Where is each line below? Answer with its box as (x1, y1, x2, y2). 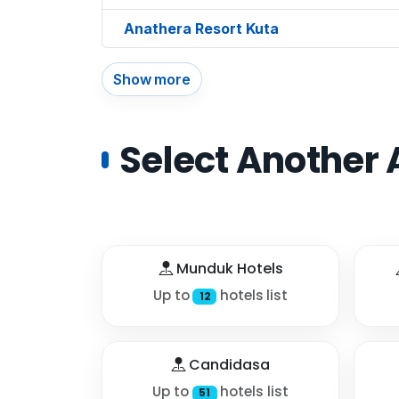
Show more (113, 69, 191, 88)
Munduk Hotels (172, 257, 283, 279)
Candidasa (185, 354, 270, 376)
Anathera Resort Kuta (124, 19, 279, 37)
